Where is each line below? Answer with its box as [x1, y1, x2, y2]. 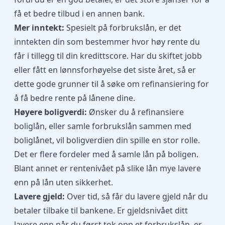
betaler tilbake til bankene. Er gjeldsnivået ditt [14, 205, 188, 216]
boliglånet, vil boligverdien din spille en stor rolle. [14, 135, 200, 146]
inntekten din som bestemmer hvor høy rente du [14, 36, 200, 47]
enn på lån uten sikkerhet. [14, 177, 113, 188]
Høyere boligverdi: [14, 106, 87, 118]
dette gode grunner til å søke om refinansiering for [14, 78, 209, 89]
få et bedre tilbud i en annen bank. [14, 8, 145, 19]
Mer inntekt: [14, 22, 66, 33]
